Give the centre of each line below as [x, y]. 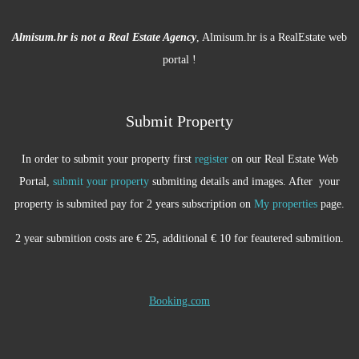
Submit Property [179, 121]
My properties [286, 204]
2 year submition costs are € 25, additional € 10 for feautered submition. [179, 238]
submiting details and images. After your [244, 182]
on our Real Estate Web [283, 159]
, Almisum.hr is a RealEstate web [272, 37]
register [211, 159]
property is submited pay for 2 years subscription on [134, 204]
